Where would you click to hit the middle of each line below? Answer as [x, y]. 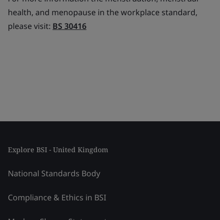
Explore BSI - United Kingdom [58, 150]
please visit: [30, 26]
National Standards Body [54, 173]
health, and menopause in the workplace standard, [103, 12]
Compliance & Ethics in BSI [57, 197]
